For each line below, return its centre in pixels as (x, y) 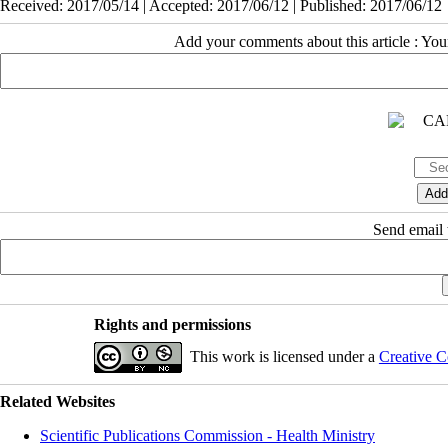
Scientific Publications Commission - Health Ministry (207, 435)
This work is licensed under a (284, 356)
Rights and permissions (172, 324)
